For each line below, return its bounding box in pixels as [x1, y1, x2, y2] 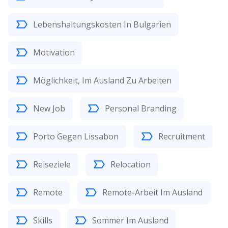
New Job [33, 102, 65, 114]
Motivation [33, 46, 75, 58]
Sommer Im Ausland [92, 214, 168, 226]
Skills [33, 214, 52, 226]
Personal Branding [105, 102, 177, 114]
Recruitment [158, 130, 205, 142]
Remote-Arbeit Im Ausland [102, 186, 203, 198]
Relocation [110, 158, 151, 170]
